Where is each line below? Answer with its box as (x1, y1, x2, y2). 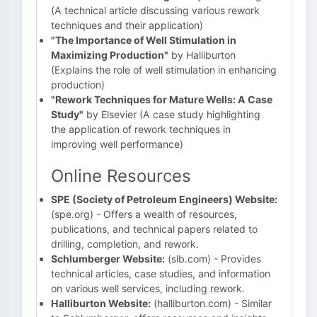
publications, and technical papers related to (51, 223, 258, 235)
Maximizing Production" (51, 49, 168, 61)
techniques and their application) (51, 19, 203, 31)
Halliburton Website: (51, 297, 151, 309)
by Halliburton (168, 49, 236, 61)
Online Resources (51, 166, 191, 186)
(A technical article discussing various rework (51, 4, 260, 16)
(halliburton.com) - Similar (151, 297, 272, 309)
